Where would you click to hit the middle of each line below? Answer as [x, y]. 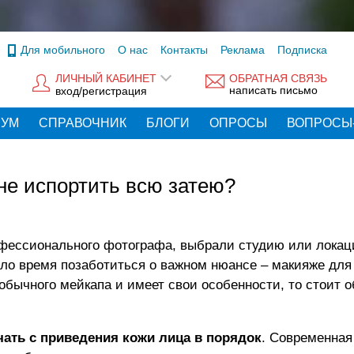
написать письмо [273, 90]
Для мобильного [63, 50]
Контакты [184, 50]
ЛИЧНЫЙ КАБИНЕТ [106, 79]
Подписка [302, 50]
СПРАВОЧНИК [83, 123]
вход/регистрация [101, 90]
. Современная [307, 338]
